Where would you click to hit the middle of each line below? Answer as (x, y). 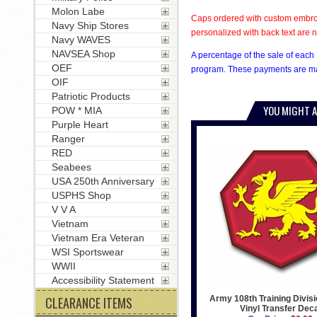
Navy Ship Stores (90, 25)
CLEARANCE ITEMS (88, 303)
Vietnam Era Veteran (98, 238)
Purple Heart (80, 125)
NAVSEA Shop (83, 54)
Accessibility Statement (103, 280)
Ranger (68, 139)
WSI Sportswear (87, 252)
